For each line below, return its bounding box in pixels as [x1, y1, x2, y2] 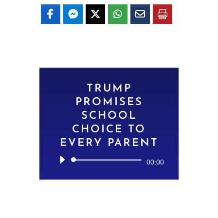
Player [109, 169, 133, 181]
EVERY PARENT [59, 137, 159, 149]
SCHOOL [81, 110, 137, 122]
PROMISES [75, 96, 143, 108]
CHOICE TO [72, 124, 146, 135]
